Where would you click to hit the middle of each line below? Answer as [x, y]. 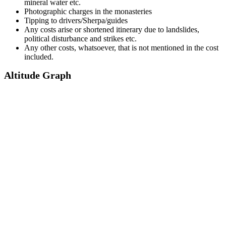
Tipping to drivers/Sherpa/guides [76, 20]
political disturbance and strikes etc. [80, 38]
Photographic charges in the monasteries [88, 11]
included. [39, 56]
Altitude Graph [38, 75]
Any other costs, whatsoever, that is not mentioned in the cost [121, 47]
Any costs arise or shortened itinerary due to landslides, [112, 29]
